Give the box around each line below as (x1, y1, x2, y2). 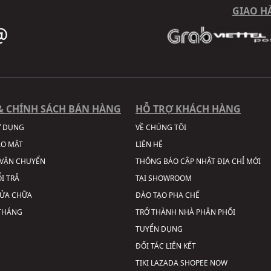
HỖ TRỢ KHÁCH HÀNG (135, 102, 241, 116)
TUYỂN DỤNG (135, 223, 183, 234)
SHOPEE (180, 257, 208, 268)
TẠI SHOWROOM (135, 172, 192, 183)
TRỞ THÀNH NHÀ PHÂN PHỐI (135, 206, 235, 217)
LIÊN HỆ (135, 139, 163, 149)
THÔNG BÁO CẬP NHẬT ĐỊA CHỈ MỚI (135, 155, 261, 166)
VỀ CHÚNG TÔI (135, 122, 186, 132)
